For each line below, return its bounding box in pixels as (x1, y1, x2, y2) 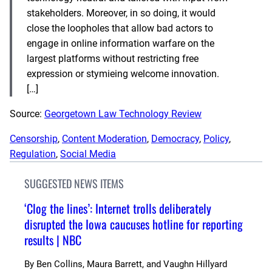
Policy (203, 132, 229, 144)
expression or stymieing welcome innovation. (27, 67, 219, 80)
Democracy (151, 132, 199, 144)
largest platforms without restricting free (27, 52, 199, 64)
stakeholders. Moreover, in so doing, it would (27, 7, 216, 19)
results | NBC (24, 230, 81, 249)
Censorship (10, 132, 58, 144)
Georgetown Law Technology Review (44, 107, 202, 120)
